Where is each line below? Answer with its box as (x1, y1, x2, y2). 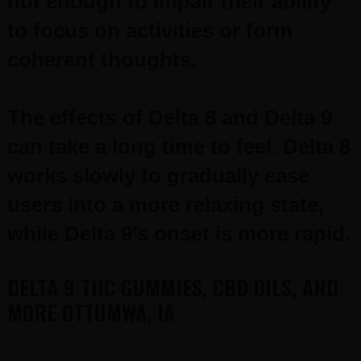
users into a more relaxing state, (6, 193, 324, 217)
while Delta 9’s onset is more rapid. (6, 222, 351, 246)
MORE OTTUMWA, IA (6, 297, 175, 328)
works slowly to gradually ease (6, 164, 309, 188)
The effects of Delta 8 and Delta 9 (6, 106, 332, 130)
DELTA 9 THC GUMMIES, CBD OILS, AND (6, 272, 338, 303)
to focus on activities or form (6, 19, 293, 43)
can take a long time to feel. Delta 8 (6, 135, 351, 159)
